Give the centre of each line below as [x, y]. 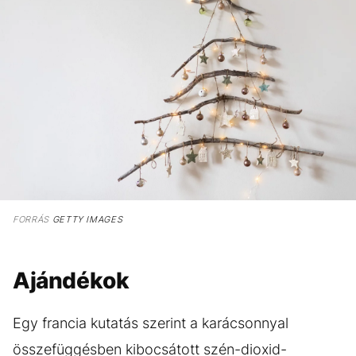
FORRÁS [31, 219]
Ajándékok [71, 280]
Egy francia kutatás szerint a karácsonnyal [151, 323]
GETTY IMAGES [86, 219]
